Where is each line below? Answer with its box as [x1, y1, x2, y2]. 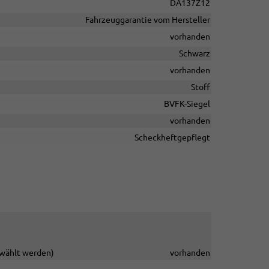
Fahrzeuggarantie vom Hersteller [85, 15, 210, 25]
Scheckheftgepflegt [134, 133, 210, 142]
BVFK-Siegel [163, 99, 210, 109]
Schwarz [178, 49, 210, 58]
